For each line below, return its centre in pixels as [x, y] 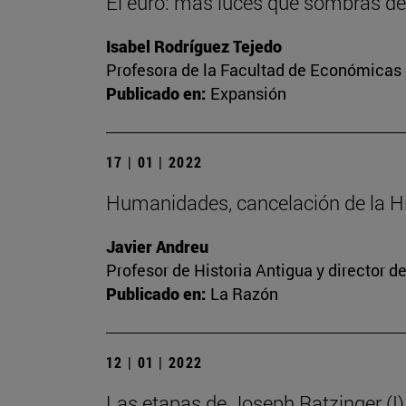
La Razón [244, 294]
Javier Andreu [157, 247]
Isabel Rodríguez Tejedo [194, 47]
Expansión [248, 94]
